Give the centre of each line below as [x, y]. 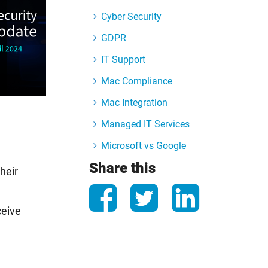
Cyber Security [132, 16]
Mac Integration [135, 103]
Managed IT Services [146, 124]
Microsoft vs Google [144, 146]
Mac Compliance [137, 81]
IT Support [124, 60]
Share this [123, 168]
